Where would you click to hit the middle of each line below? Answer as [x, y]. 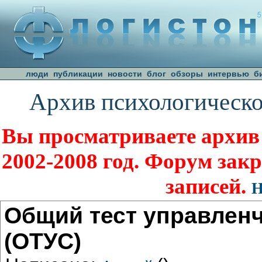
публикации [78, 74]
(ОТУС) [43, 241]
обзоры [187, 74]
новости [125, 74]
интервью [228, 74]
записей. [208, 186]
